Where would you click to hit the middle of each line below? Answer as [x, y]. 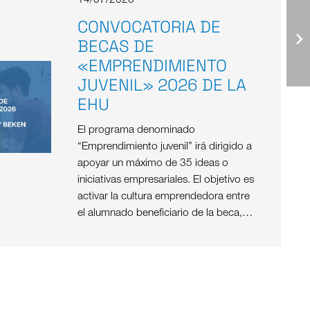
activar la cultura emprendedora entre [163, 197]
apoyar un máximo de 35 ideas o [153, 163]
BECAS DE [116, 46]
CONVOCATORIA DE [149, 27]
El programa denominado [136, 130]
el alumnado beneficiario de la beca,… [165, 213]
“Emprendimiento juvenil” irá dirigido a [164, 147]
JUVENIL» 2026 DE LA [162, 85]
